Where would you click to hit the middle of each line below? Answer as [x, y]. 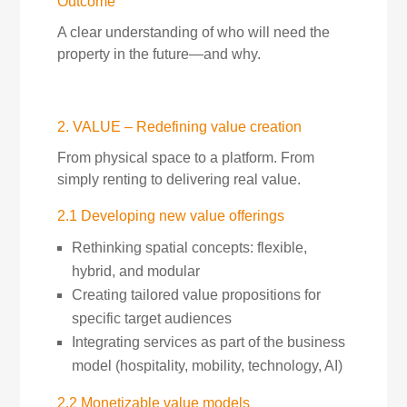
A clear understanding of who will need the [193, 32]
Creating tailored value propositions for [196, 295]
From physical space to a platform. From [185, 158]
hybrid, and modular [135, 271]
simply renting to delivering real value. [179, 179]
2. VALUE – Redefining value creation [179, 127]
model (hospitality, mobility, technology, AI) [207, 366]
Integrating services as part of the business [208, 342]
